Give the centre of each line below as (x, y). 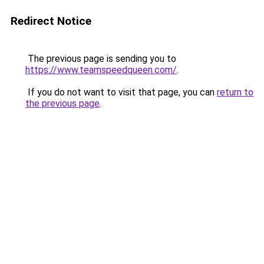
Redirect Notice (51, 21)
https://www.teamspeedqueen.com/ (101, 70)
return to (235, 92)
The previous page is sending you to (101, 59)
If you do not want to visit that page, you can (121, 92)
